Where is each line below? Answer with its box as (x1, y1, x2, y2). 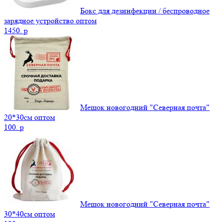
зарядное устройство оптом (4, 15, 97, 25)
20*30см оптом (4, 112, 55, 122)
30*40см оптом (4, 209, 55, 219)
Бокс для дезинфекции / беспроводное (80, 5, 210, 15)
